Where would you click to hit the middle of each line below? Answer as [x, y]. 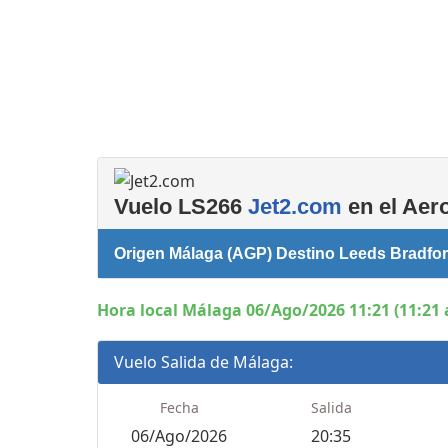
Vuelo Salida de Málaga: [203, 361]
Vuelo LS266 [181, 206]
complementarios [373, 96]
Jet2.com [295, 206]
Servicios [343, 78]
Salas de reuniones [377, 43]
